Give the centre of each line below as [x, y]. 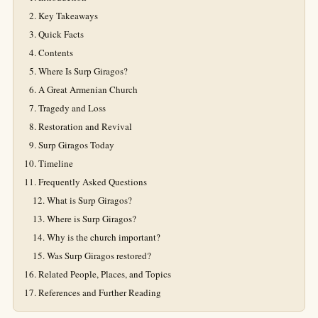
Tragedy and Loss [72, 108]
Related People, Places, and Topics [105, 274]
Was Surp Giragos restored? [99, 256]
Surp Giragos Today [76, 145]
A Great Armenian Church [88, 89]
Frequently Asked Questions [93, 182]
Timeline [56, 163]
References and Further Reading [100, 292]
